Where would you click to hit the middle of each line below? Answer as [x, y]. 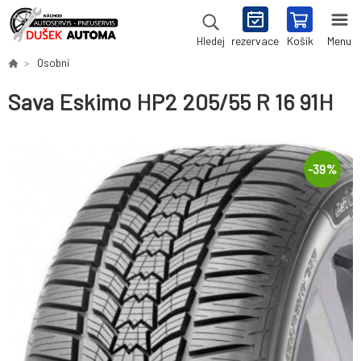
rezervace [255, 41]
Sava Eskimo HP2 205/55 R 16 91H [171, 102]
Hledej [210, 41]
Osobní [53, 63]
